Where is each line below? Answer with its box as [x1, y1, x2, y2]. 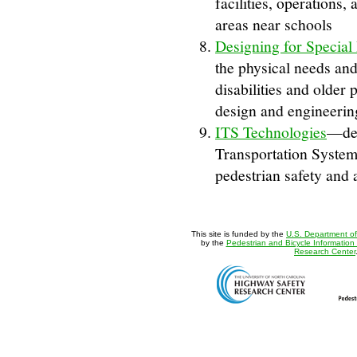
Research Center [294, 247, 355, 257]
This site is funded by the [191, 229, 286, 239]
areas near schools [215, 14, 332, 36]
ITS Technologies [215, 121, 327, 143]
